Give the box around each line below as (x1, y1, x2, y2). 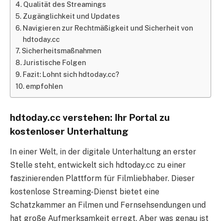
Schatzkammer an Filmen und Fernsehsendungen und (10, 200, 206, 210)
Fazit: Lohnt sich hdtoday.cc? (22, 70, 119, 78)
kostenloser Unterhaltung (10, 125, 128, 137)
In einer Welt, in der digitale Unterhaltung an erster (10, 147, 196, 157)
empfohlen (25, 81, 63, 90)
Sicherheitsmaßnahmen (21, 46, 101, 55)
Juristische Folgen (23, 58, 86, 67)
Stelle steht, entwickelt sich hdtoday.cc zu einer (10, 160, 186, 170)
